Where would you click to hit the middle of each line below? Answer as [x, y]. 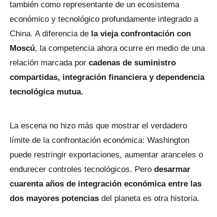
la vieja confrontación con [141, 33]
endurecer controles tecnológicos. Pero [82, 169]
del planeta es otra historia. [149, 198]
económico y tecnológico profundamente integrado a [104, 19]
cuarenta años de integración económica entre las [106, 184]
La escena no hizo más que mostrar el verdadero [98, 125]
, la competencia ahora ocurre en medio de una [120, 48]
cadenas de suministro [132, 62]
